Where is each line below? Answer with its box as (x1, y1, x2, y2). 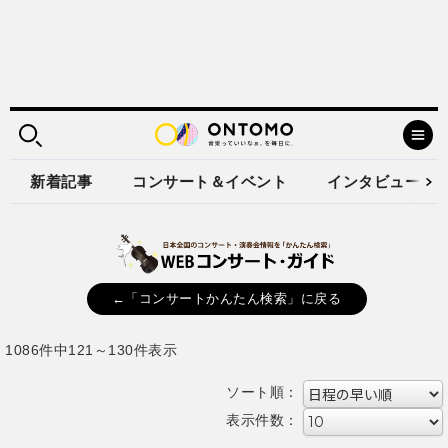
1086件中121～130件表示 (5, 341, 177, 358)
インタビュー (327, 173, 420, 190)
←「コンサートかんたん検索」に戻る (111, 291, 342, 306)
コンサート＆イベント (132, 173, 287, 190)
